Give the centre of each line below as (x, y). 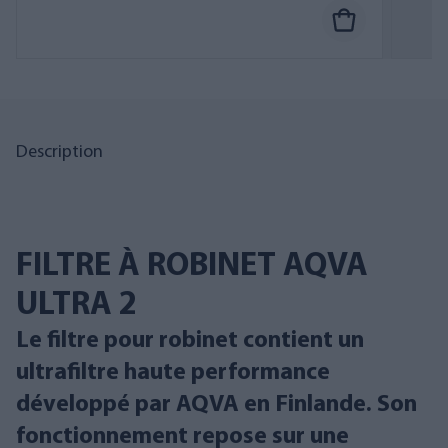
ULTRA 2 (76, 305)
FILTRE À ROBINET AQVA (192, 266)
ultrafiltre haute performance (173, 373)
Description (59, 152)
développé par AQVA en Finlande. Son (216, 405)
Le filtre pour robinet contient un (190, 341)
